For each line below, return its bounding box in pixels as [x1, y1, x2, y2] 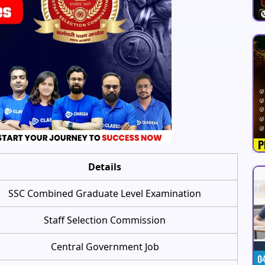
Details [88, 160, 121, 173]
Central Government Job [50, 240, 159, 253]
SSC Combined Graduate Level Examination [8, 186, 201, 200]
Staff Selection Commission [44, 213, 166, 227]
